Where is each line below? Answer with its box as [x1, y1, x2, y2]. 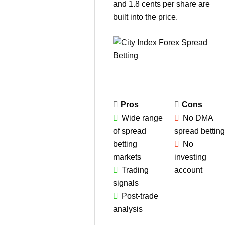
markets [113, 152, 141, 161]
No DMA [183, 113, 213, 122]
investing [174, 152, 206, 161]
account [174, 165, 202, 174]
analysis [113, 204, 143, 213]
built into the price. [113, 12, 178, 21]
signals [113, 178, 139, 187]
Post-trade [122, 191, 158, 200]
